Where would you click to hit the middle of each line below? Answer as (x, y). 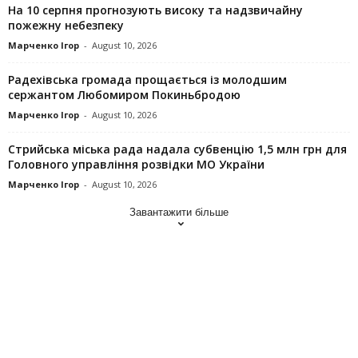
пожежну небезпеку (66, 25)
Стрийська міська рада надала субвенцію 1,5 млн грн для (177, 149)
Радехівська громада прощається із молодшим (147, 79)
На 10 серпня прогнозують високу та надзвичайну (155, 10)
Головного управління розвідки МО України (136, 164)
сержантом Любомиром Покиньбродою (124, 94)
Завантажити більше (179, 212)
